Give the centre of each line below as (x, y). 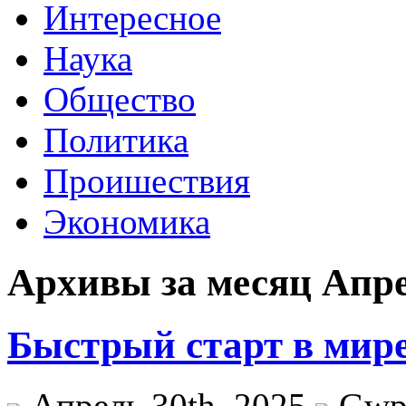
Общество (120, 99)
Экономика (127, 222)
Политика (116, 140)
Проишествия (147, 181)
